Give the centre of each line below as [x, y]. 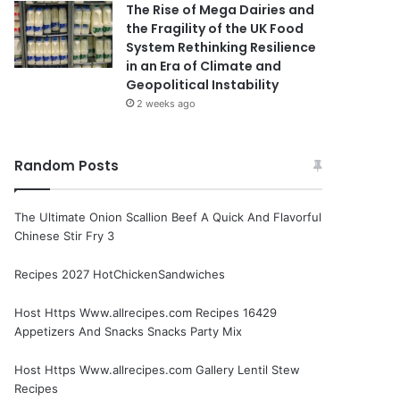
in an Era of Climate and [204, 66]
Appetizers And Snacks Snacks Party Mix [129, 331]
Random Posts [67, 166]
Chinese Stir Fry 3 [65, 236]
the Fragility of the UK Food [215, 29]
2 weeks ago [167, 104]
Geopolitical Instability [203, 85]
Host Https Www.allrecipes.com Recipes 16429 [146, 312]
